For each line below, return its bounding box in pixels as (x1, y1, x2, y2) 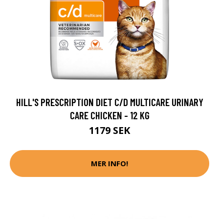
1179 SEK (89, 123, 130, 137)
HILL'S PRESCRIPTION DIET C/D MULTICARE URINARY (16, 95, 203, 108)
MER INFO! (91, 158, 128, 169)
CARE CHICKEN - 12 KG (69, 109, 150, 121)
